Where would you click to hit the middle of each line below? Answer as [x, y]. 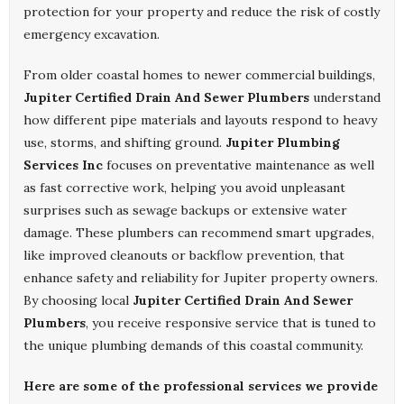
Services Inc [63, 165]
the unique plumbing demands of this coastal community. [193, 346]
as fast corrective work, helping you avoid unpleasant [184, 188]
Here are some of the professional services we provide [201, 386]
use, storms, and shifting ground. [124, 143]
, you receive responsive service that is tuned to [231, 323]
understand [345, 98]
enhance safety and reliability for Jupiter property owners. [201, 278]
